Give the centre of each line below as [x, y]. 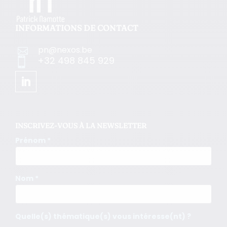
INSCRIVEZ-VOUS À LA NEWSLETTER [81, 126]
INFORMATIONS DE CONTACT [77, 28]
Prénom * [33, 141]
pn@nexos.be [65, 50]
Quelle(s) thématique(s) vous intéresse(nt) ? [103, 217]
